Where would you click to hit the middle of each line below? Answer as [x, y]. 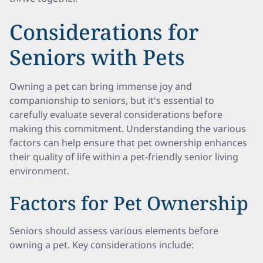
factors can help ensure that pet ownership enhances [128, 143]
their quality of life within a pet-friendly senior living [124, 157]
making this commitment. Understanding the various [128, 129]
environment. [39, 171]
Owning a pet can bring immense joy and [101, 86]
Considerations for [104, 32]
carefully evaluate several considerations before [116, 114]
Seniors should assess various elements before [114, 231]
